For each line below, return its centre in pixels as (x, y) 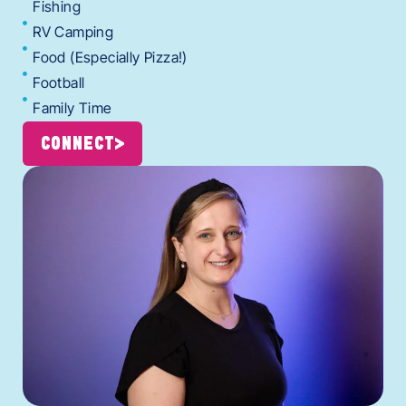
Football (59, 82)
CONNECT (78, 144)
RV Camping (73, 31)
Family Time (72, 107)
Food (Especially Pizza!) (110, 57)
